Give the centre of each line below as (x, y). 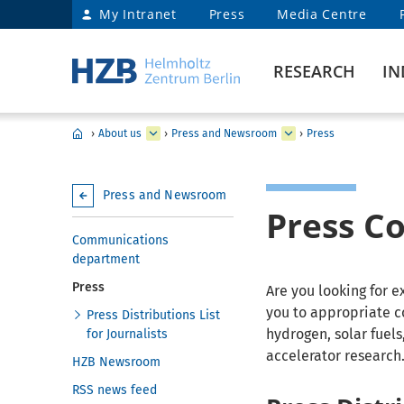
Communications (120, 240)
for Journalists (127, 334)
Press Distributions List (153, 315)
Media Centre (322, 14)
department (106, 259)
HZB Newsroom (116, 362)
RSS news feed (115, 390)
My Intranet (138, 14)
